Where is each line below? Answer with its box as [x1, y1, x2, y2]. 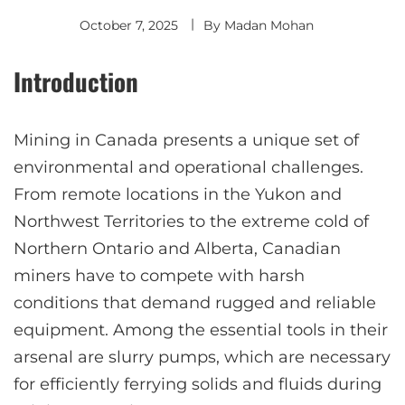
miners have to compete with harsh [14, 266, 305, 287]
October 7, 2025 [79, 17, 178, 34]
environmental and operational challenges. [14, 157, 363, 178]
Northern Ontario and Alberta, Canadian [14, 239, 341, 259]
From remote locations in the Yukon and [14, 184, 342, 205]
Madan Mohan [223, 17, 314, 34]
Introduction [14, 63, 138, 100]
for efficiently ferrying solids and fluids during [14, 374, 381, 395]
